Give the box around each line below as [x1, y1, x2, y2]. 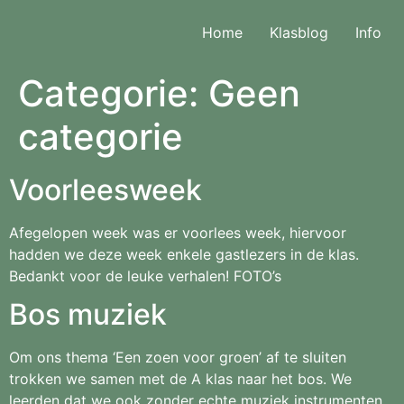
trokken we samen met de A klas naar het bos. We [9, 370, 352, 388]
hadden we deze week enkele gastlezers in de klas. [9, 245, 359, 263]
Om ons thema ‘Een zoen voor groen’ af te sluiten [9, 348, 346, 366]
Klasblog [270, 23, 328, 41]
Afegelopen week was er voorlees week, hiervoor [9, 224, 346, 242]
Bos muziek [9, 297, 167, 332]
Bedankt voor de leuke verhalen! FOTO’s [9, 267, 281, 285]
